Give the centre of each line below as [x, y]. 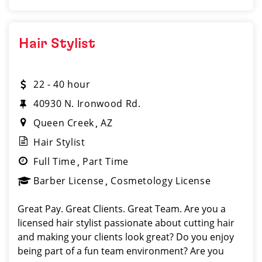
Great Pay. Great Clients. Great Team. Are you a [122, 209]
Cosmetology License [161, 181]
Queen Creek [64, 123]
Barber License [69, 181]
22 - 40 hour [62, 84]
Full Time [55, 161]
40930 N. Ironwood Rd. [87, 104]
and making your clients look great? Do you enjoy [126, 237]
